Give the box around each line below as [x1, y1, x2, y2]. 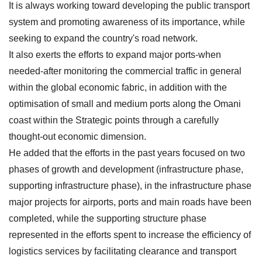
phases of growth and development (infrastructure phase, [9, 164, 243, 174]
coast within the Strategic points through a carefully [9, 115, 219, 125]
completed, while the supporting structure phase [9, 213, 206, 223]
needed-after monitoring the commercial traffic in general [9, 65, 242, 76]
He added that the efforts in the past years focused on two [9, 147, 245, 158]
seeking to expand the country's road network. [9, 33, 198, 43]
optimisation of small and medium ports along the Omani [9, 98, 241, 109]
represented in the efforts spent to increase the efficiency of [9, 229, 251, 240]
